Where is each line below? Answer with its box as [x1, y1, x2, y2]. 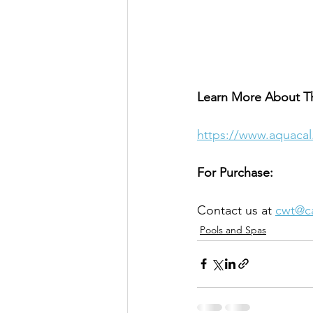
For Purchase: [197, 164, 273, 180]
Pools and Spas [200, 223, 266, 236]
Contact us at [197, 202, 275, 218]
